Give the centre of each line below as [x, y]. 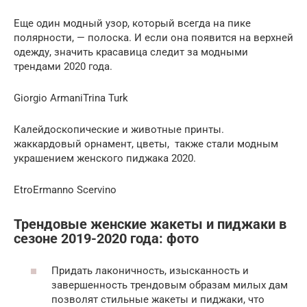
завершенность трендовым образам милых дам [170, 285]
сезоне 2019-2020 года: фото [106, 239]
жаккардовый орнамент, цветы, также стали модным [146, 144]
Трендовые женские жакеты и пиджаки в [150, 224]
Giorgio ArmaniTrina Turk [71, 98]
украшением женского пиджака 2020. [105, 158]
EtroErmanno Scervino [65, 189]
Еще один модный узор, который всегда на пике [132, 23]
